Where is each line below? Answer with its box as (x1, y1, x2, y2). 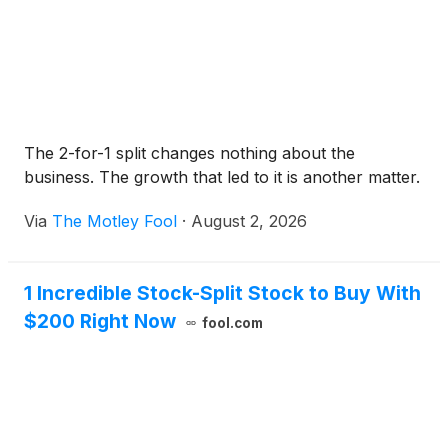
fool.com (201, 315, 263, 332)
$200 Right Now (24, 309, 176, 334)
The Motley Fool (52, 211, 177, 232)
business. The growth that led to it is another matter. (24, 167, 420, 188)
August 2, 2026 (191, 211, 307, 232)
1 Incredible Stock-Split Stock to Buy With (24, 281, 421, 306)
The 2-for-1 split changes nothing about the (24, 143, 355, 164)
